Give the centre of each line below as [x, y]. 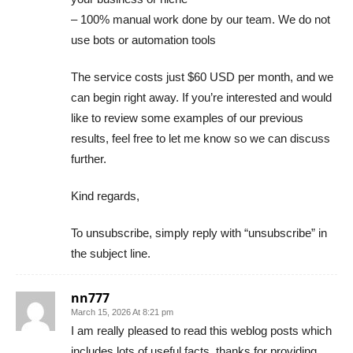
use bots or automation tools [143, 40]
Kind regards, [105, 196]
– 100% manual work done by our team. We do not [201, 19]
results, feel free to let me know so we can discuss [201, 138]
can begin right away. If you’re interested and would [201, 97]
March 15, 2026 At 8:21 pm [122, 312]
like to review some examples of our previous [187, 118]
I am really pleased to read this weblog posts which [201, 331]
